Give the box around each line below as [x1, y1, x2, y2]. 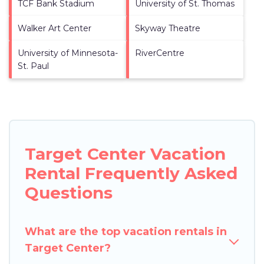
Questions [25, 182, 113, 203]
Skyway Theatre [135, 22, 200, 34]
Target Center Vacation [25, 143, 226, 164]
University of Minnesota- [18, 47, 118, 58]
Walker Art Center [18, 22, 91, 34]
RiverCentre [135, 47, 184, 58]
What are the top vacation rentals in [25, 225, 227, 238]
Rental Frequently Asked [25, 163, 237, 183]
